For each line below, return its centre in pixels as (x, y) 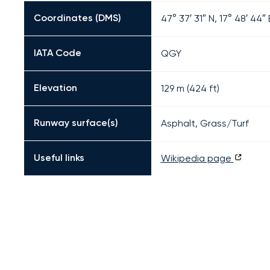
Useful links (59, 158)
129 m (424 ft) (190, 88)
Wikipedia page (197, 158)
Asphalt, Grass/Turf (205, 123)
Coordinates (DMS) (77, 18)
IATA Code (58, 53)
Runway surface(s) (76, 123)
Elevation (55, 88)
